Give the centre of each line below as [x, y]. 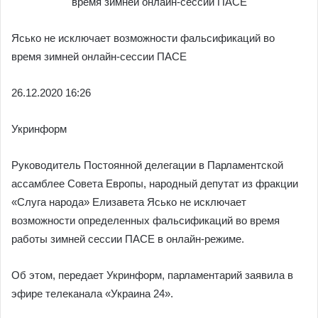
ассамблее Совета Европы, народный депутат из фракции [155, 183]
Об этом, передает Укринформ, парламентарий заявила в [152, 275]
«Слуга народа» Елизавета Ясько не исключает [129, 202]
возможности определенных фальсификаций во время [146, 220]
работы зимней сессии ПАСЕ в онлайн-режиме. [128, 239]
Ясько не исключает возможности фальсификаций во [143, 38]
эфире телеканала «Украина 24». [92, 294]
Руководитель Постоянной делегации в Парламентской [147, 165]
